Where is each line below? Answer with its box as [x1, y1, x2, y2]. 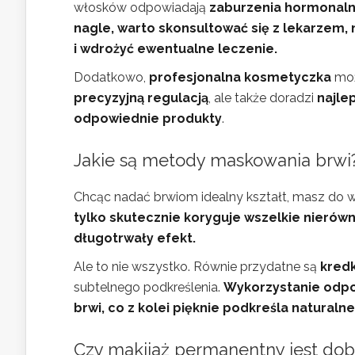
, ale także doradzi [208, 90, 317, 105]
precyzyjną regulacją [74, 90, 208, 105]
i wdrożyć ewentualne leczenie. [74, 41, 277, 56]
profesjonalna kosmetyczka [149, 70, 331, 85]
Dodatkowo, [74, 70, 149, 85]
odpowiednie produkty [74, 111, 222, 126]
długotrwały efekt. [74, 231, 196, 246]
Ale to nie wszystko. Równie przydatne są [74, 259, 320, 274]
